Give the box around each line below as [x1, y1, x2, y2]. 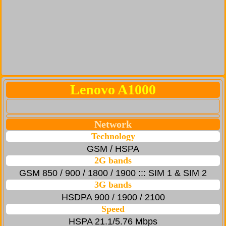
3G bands [94, 180, 132, 190]
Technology [91, 131, 135, 142]
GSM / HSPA [87, 144, 139, 154]
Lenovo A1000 [70, 82, 156, 98]
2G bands [94, 155, 132, 166]
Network [94, 119, 132, 130]
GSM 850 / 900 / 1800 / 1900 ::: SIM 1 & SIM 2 [19, 168, 207, 179]
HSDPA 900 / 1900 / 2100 [61, 192, 165, 203]
